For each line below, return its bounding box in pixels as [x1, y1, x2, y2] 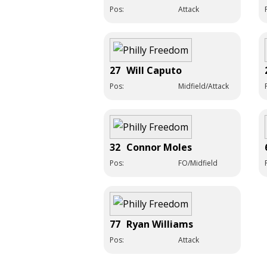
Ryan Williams [126, 217, 193, 231]
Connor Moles [126, 140, 192, 154]
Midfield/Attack [178, 80, 229, 91]
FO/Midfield [178, 157, 218, 168]
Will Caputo [126, 63, 182, 77]
